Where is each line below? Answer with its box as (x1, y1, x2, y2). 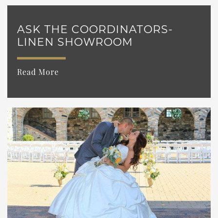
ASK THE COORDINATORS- (17, 23, 173, 36)
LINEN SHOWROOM (17, 36, 133, 49)
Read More (17, 67, 59, 77)
